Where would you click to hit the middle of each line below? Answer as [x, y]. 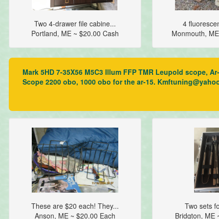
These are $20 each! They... [75, 206]
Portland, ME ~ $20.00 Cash [75, 33]
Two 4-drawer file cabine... [75, 24]
